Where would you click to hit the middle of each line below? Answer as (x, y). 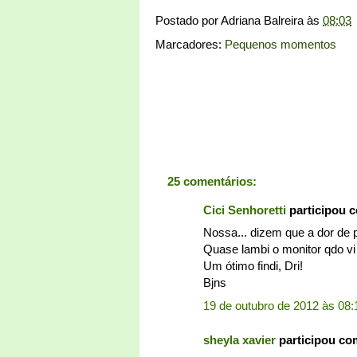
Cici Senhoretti (245, 210)
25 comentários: (212, 181)
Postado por (188, 20)
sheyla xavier (239, 340)
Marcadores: (190, 44)
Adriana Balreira (262, 20)
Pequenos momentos (280, 44)
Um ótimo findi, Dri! (253, 266)
